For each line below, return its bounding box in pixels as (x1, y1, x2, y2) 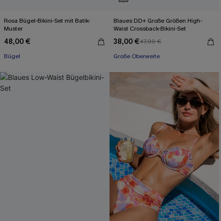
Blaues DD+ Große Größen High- (113, 17, 202, 25)
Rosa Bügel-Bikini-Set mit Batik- (4, 17, 90, 25)
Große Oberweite (113, 52, 160, 60)
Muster (4, 25, 23, 33)
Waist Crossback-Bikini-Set (113, 25, 186, 33)
